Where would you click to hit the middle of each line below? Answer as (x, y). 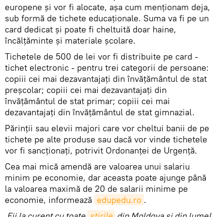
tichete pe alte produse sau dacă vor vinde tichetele (106, 139)
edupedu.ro (119, 200)
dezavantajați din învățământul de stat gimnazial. (100, 112)
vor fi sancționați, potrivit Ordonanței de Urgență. (101, 151)
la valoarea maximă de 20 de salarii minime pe (96, 189)
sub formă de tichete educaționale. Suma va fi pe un (107, 18)
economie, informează (50, 200)
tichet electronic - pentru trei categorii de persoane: (107, 68)
